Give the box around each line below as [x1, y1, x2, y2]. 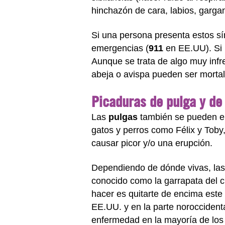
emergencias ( [91, 43, 149, 53]
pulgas [108, 112, 138, 122]
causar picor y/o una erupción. [91, 138, 212, 148]
